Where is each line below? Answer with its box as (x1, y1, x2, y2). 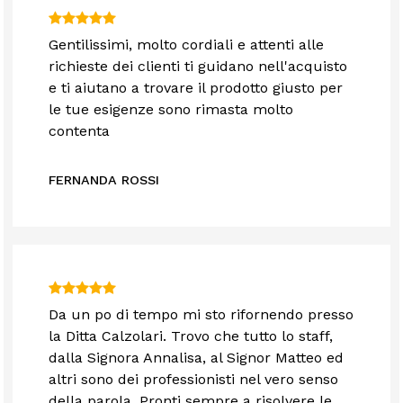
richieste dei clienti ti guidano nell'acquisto (49, 58, 348, 76)
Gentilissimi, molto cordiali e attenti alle (49, 36, 325, 54)
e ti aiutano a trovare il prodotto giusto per (49, 79, 344, 97)
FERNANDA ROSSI (49, 173, 160, 188)
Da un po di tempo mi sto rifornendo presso (49, 306, 354, 324)
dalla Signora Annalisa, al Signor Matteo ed (49, 349, 345, 367)
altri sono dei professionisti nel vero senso (49, 371, 339, 389)
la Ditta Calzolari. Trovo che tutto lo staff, (49, 327, 334, 345)
